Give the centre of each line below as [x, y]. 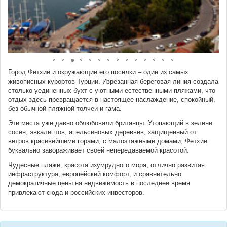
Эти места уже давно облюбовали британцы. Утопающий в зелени [110, 123]
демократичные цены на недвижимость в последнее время [99, 183]
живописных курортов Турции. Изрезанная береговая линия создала [113, 81]
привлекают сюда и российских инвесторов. [76, 192]
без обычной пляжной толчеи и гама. [65, 108]
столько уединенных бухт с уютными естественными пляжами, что [112, 90]
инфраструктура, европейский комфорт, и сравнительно [95, 174]
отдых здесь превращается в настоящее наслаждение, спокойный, [112, 99]
